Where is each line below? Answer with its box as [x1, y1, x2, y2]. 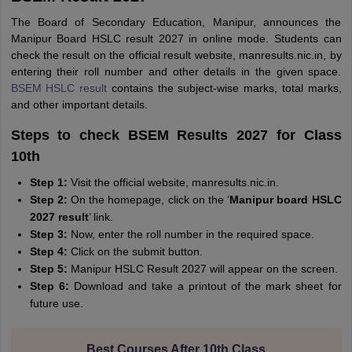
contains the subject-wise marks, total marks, [107, 82, 342, 94]
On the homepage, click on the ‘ [70, 193, 230, 206]
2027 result [29, 211, 89, 223]
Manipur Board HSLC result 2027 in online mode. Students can [10, 32, 342, 45]
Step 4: [29, 245, 71, 258]
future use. [29, 297, 83, 310]
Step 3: [29, 228, 68, 240]
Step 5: [29, 262, 71, 275]
